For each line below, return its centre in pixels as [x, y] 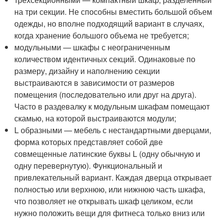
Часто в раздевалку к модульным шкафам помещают [112, 107]
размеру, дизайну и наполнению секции [87, 71]
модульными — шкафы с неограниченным [92, 47]
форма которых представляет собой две [89, 142]
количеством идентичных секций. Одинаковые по [105, 59]
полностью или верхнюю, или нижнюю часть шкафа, [110, 189]
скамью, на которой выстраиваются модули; [95, 118]
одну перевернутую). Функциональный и [89, 166]
